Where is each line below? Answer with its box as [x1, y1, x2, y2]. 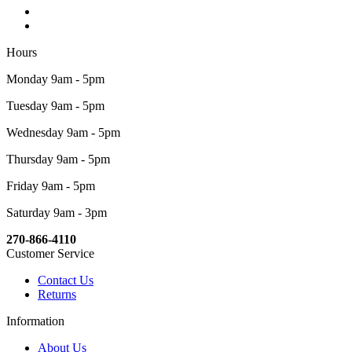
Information [6, 314, 64, 328]
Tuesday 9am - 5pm [6, 99, 104, 113]
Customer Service [6, 247, 94, 261]
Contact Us [38, 273, 93, 288]
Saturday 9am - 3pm [6, 206, 107, 220]
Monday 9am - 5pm [6, 72, 104, 86]
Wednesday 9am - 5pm [6, 126, 120, 140]
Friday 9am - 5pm [6, 179, 95, 193]
